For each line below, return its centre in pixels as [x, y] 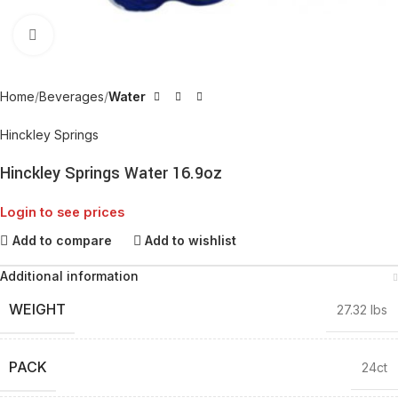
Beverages [72, 96]
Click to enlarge [96, 35]
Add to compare [62, 240]
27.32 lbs [362, 310]
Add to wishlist [191, 240]
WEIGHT [37, 309]
